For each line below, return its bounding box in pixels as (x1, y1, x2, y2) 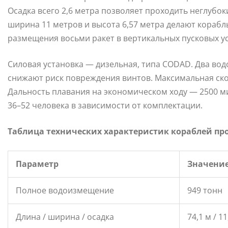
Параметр (16, 158, 59, 170)
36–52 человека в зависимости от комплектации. (8, 100, 203, 111)
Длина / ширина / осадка (16, 211, 114, 223)
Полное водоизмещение (16, 185, 114, 196)
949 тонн (187, 185, 222, 196)
